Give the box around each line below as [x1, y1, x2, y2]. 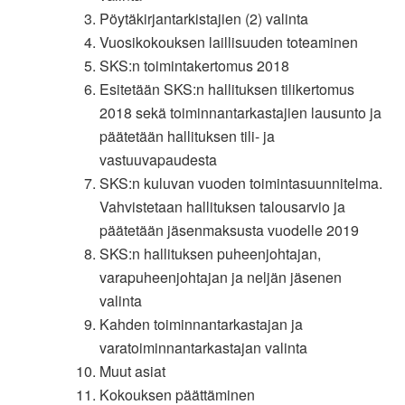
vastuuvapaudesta [99, 149, 218, 170]
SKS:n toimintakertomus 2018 [99, 55, 290, 76]
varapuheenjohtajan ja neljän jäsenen [99, 267, 343, 287]
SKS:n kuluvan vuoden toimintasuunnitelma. [99, 173, 383, 193]
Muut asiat [99, 361, 166, 381]
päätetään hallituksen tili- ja [99, 126, 276, 146]
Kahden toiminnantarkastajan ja [99, 314, 304, 334]
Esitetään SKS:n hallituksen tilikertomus [99, 79, 355, 99]
